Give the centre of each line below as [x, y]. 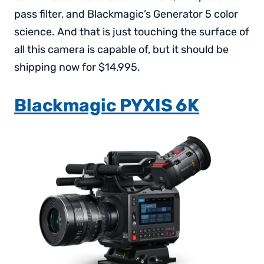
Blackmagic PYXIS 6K [107, 105]
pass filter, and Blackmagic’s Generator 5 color [126, 14]
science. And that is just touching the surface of [132, 32]
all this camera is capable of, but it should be [121, 49]
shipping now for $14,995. [77, 67]
